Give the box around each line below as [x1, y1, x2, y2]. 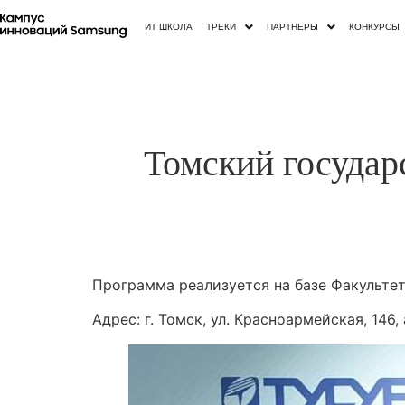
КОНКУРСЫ [349, 21, 400, 32]
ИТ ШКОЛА [145, 21, 193, 32]
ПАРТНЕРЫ [267, 21, 319, 32]
